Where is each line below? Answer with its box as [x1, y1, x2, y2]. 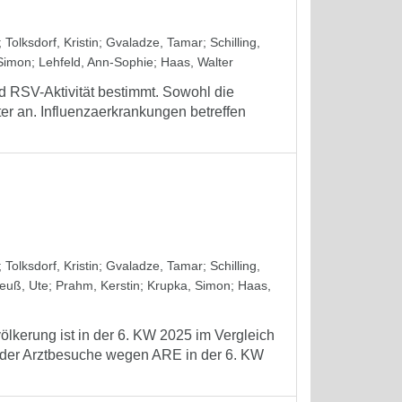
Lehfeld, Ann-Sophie [39, 55, 153, 69]
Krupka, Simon [147, 278, 231, 293]
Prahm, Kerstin [56, 278, 140, 293]
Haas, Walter [161, 55, 233, 69]
